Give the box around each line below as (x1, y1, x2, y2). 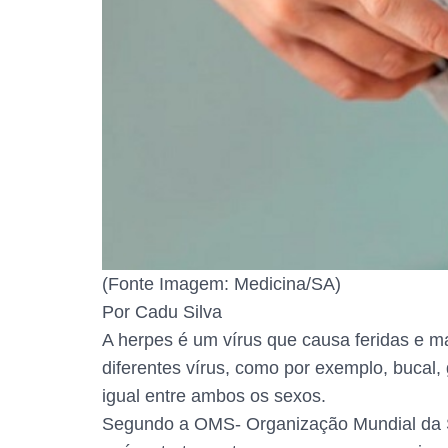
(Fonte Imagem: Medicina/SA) (102, 274, 341, 295)
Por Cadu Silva (102, 302, 222, 323)
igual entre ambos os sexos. (102, 386, 326, 407)
